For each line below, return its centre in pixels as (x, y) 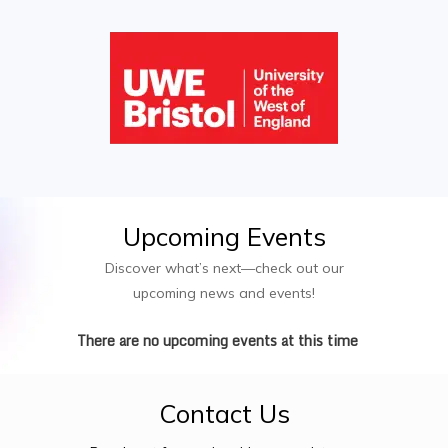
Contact (205, 413)
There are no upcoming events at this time (217, 341)
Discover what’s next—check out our (224, 268)
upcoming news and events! (224, 293)
